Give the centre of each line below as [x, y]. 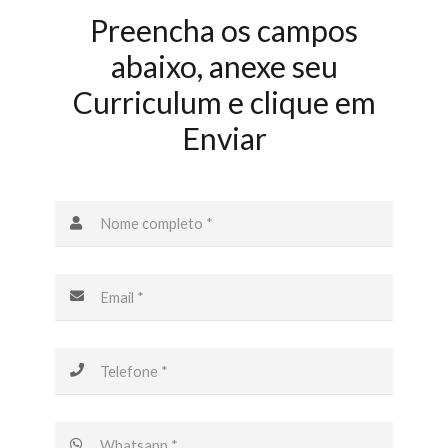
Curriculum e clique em [224, 101]
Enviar [224, 137]
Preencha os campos [224, 29]
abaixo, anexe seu [224, 65]
